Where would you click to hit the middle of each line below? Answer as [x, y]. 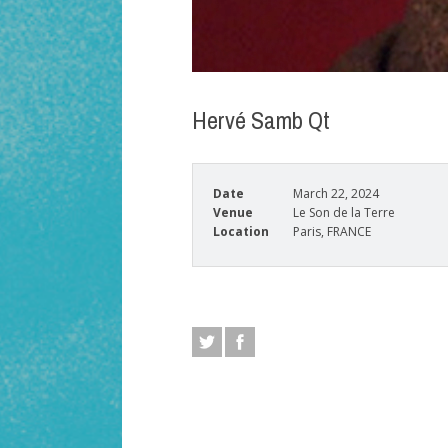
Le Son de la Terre [344, 212]
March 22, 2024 [336, 193]
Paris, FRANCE [332, 231]
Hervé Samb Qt [261, 120]
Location [241, 231]
